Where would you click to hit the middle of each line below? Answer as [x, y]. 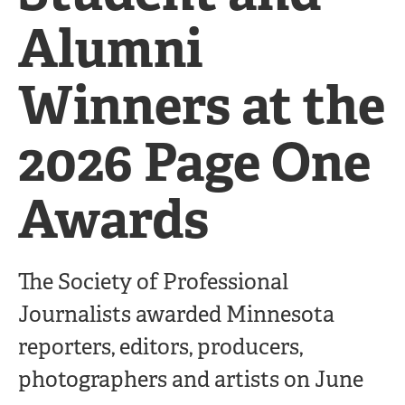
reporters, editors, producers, [160, 347]
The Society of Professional [153, 282]
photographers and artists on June [191, 380]
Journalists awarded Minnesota [176, 315]
